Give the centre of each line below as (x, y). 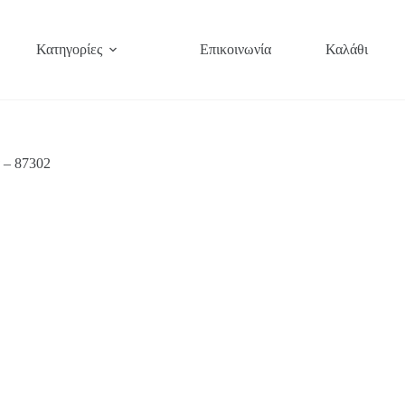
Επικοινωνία (235, 49)
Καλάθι (347, 49)
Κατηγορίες (69, 49)
